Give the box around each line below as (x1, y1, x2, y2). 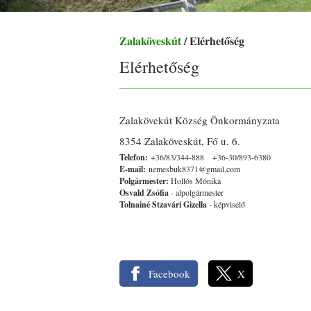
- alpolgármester (171, 186, 224, 198)
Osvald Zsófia (119, 186, 171, 199)
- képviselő (209, 198, 245, 210)
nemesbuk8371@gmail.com (146, 162, 246, 174)
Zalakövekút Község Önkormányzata (119, 112, 280, 127)
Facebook (148, 266, 190, 280)
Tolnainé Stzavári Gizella (119, 198, 209, 210)
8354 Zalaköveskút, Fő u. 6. (119, 133, 240, 148)
